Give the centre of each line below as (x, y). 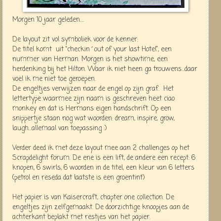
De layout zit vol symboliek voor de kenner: (75, 39)
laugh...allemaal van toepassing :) (59, 128)
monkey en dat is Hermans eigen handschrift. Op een (92, 109)
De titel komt (33, 49)
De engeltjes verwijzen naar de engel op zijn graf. (87, 89)
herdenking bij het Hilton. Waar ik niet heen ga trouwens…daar (105, 69)
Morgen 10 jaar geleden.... (48, 20)
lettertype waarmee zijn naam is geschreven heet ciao (93, 99)
